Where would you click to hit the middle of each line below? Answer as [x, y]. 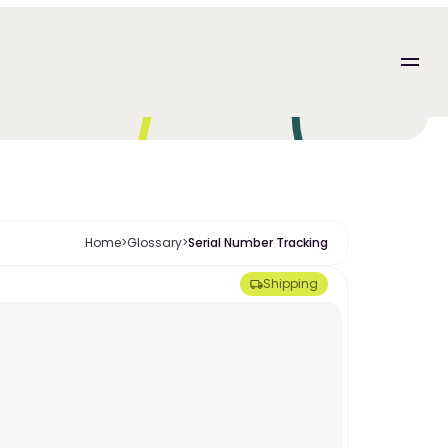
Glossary [154, 242]
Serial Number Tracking [258, 242]
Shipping [290, 283]
